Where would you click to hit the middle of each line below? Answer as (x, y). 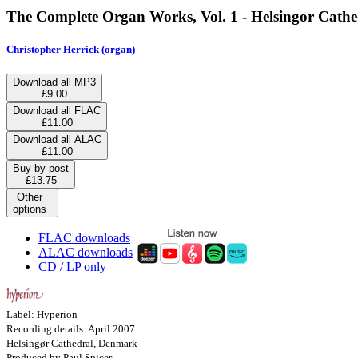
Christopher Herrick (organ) (71, 49)
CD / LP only (72, 266)
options (30, 209)
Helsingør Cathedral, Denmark (72, 343)
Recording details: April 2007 (71, 328)
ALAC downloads (86, 252)
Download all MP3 (54, 82)
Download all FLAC (57, 110)
